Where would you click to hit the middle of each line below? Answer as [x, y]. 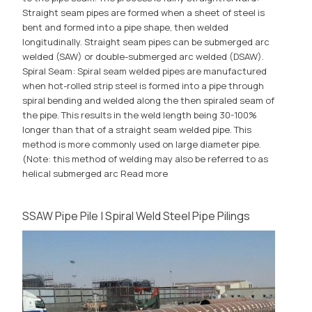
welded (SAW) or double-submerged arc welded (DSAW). [143, 57]
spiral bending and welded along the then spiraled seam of [149, 101]
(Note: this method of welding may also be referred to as [146, 159]
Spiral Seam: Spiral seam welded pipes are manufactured [145, 71]
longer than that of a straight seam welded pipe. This [137, 130]
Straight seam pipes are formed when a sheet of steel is [144, 13]
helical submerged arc [72, 174]
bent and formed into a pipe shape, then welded [126, 28]
